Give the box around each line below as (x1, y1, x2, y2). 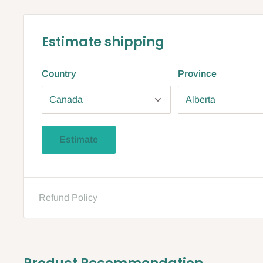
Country (42, 68, 76, 79)
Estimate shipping (42, 32, 164, 51)
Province (177, 68, 217, 79)
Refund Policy (39, 192, 97, 203)
